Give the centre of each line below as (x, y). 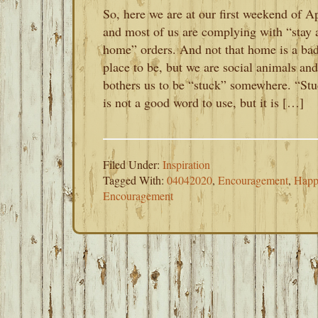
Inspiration (186, 164)
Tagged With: (135, 180)
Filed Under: (133, 164)
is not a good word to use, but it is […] (203, 102)
